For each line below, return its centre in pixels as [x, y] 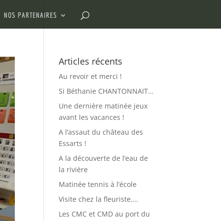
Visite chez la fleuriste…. [99, 199]
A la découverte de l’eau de [104, 158]
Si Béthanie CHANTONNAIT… [106, 91]
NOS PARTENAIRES [30, 15]
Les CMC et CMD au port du [105, 214]
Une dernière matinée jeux [103, 106]
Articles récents [91, 61]
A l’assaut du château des [101, 132]
